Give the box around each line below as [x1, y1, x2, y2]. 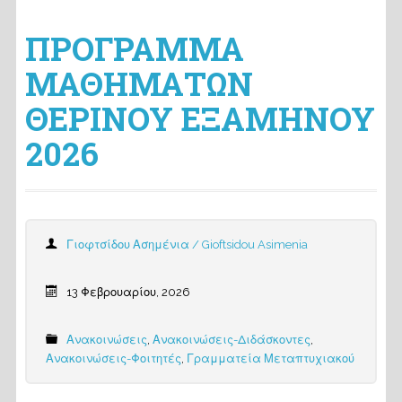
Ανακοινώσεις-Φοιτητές [45, 352, 181, 365]
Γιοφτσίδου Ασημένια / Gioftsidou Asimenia [66, 238, 308, 251]
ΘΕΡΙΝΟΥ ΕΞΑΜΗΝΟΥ [24, 97, 375, 140]
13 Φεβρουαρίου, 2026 [66, 285, 190, 299]
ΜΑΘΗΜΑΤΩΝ [24, 62, 253, 105]
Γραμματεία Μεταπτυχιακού [186, 352, 354, 365]
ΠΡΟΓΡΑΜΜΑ [24, 27, 244, 70]
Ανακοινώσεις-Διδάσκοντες [152, 333, 310, 346]
